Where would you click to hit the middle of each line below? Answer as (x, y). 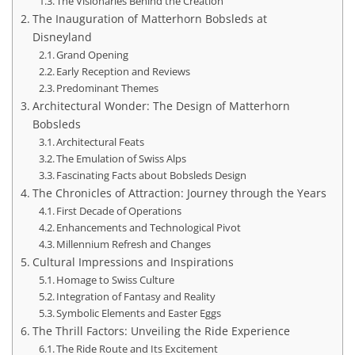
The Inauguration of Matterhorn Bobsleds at (149, 18)
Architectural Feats (101, 141)
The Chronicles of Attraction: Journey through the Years (179, 193)
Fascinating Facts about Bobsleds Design (152, 175)
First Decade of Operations (119, 210)
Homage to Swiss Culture (116, 279)
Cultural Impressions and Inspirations (133, 261)
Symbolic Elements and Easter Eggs (139, 313)
